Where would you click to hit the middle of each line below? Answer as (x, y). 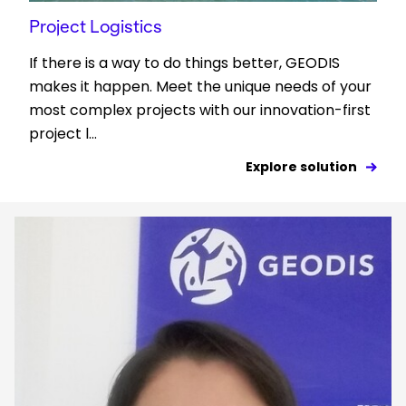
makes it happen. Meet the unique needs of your (200, 86)
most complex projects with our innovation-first (200, 110)
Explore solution (301, 166)
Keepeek (46, 223)
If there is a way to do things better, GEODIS (184, 63)
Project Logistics (96, 26)
